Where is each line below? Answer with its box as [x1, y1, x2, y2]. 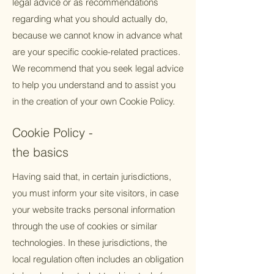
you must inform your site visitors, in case [12, 187, 179, 199]
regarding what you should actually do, [12, 13, 168, 24]
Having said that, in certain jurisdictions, [12, 171, 171, 182]
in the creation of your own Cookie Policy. [12, 95, 175, 107]
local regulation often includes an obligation [12, 253, 183, 265]
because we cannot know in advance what [12, 29, 182, 41]
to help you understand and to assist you [12, 79, 176, 91]
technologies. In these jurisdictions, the [12, 237, 167, 248]
